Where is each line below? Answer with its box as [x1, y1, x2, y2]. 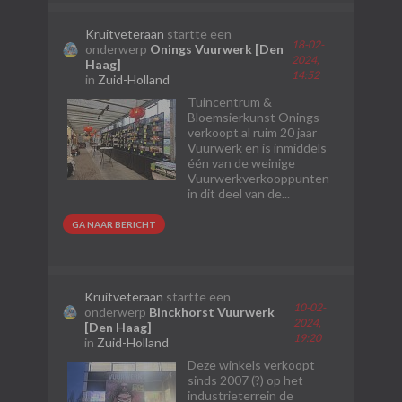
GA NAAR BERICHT [71, 219, 156, 230]
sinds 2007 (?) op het [187, 372, 303, 388]
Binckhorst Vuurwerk [149, 304, 275, 319]
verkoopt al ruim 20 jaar [187, 125, 317, 140]
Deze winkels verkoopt [187, 357, 315, 372]
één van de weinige [187, 155, 295, 170]
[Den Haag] [84, 319, 153, 335]
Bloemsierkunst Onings [187, 109, 319, 125]
